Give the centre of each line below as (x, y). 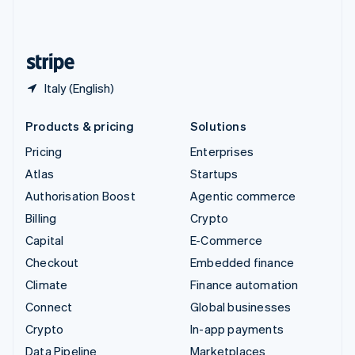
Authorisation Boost (80, 196)
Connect (49, 307)
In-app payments (237, 329)
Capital (45, 240)
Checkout (52, 263)
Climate (47, 285)
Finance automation (244, 285)
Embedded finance (242, 263)
